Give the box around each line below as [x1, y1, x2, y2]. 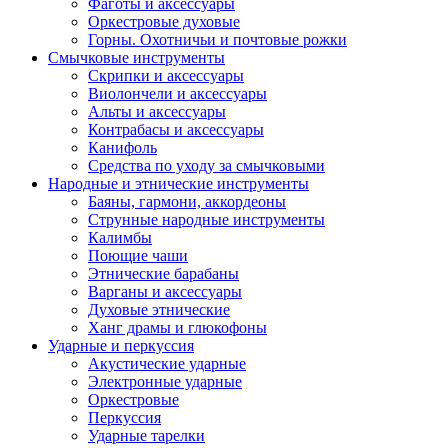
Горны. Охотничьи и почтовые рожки [88, 31, 347, 48]
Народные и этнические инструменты [48, 175, 309, 192]
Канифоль [88, 139, 157, 156]
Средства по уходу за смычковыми [88, 157, 325, 174]
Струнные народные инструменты [88, 211, 325, 228]
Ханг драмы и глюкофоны [88, 319, 267, 336]
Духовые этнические [88, 301, 230, 318]
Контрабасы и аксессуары [88, 121, 264, 138]
